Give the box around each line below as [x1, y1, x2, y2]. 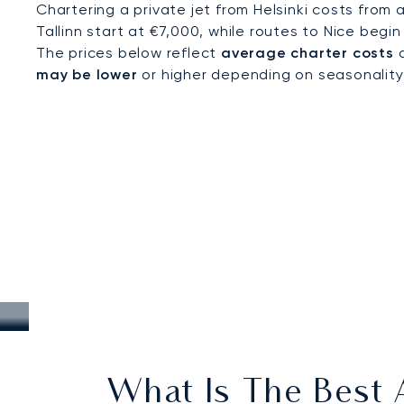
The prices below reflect [36, 44, 221, 61]
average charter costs [221, 44, 394, 61]
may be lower [36, 66, 138, 83]
